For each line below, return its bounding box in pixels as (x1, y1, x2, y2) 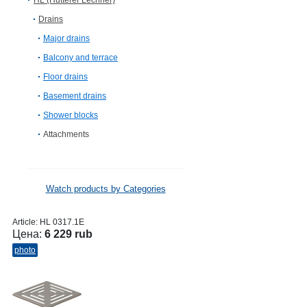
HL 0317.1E (40, 217, 84, 227)
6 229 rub (45, 228, 93, 240)
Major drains (43, 34, 90, 43)
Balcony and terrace (43, 53, 118, 62)
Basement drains (43, 91, 106, 101)
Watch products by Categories (45, 184, 166, 194)
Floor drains (43, 72, 88, 82)
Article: (12, 217, 40, 227)
